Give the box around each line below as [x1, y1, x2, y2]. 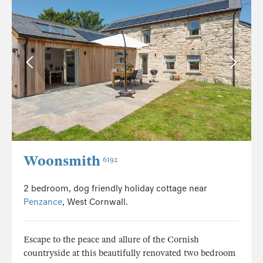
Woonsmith [23, 153, 100, 170]
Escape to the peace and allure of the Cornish [23, 234, 199, 245]
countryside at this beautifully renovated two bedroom [23, 248, 235, 259]
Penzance [23, 197, 62, 208]
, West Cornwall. [62, 197, 128, 208]
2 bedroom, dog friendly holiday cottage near [23, 183, 207, 194]
